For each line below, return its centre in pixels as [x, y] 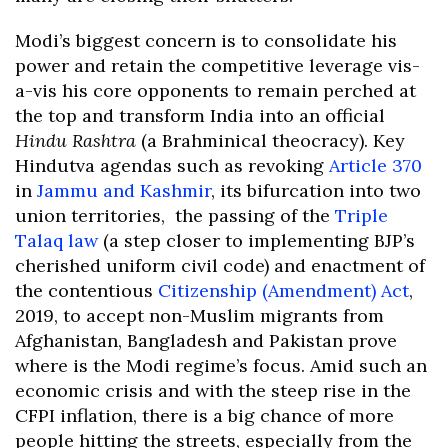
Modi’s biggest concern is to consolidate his [206, 40]
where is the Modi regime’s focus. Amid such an [221, 365]
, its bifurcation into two [316, 190]
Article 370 [375, 165]
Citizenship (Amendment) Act [283, 290]
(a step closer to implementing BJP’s [256, 240]
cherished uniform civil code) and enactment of [220, 265]
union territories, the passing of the [175, 215]
